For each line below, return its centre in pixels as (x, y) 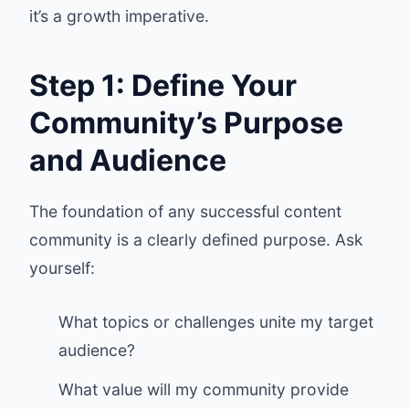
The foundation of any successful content (185, 211)
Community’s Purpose (186, 123)
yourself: (62, 268)
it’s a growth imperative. (119, 16)
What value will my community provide (204, 389)
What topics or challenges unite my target (216, 322)
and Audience (128, 160)
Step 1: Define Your (163, 85)
